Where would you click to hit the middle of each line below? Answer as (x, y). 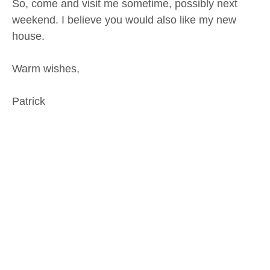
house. (28, 36)
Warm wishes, (46, 69)
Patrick (29, 102)
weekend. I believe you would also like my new (124, 20)
